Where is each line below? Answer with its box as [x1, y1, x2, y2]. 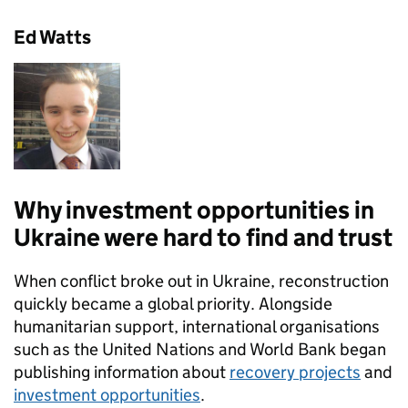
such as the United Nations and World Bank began [14, 338, 386, 360]
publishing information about [14, 361, 229, 382]
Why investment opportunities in [14, 194, 374, 225]
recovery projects [229, 361, 361, 382]
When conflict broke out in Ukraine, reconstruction [14, 270, 389, 291]
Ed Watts [14, 25, 91, 49]
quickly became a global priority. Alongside [14, 292, 332, 314]
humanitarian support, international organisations [14, 315, 380, 337]
